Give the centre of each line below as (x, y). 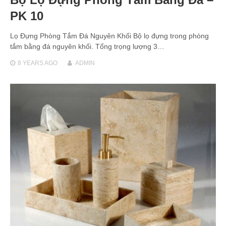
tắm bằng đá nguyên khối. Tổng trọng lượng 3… (87, 46)
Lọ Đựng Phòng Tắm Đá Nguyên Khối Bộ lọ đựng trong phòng (109, 36)
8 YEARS (31, 63)
